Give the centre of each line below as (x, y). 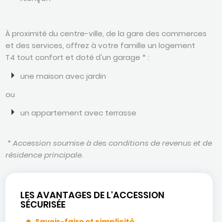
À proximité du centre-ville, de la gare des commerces (106, 33)
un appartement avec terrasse (79, 113)
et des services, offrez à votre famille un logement (101, 45)
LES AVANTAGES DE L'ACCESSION (93, 195)
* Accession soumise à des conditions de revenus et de (109, 143)
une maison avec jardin (63, 76)
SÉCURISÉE (43, 204)
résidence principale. (45, 155)
